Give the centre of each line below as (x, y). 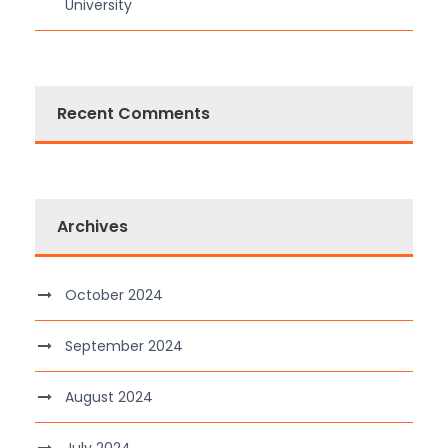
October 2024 (114, 295)
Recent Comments (133, 114)
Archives (92, 227)
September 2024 (124, 346)
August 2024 (109, 397)
